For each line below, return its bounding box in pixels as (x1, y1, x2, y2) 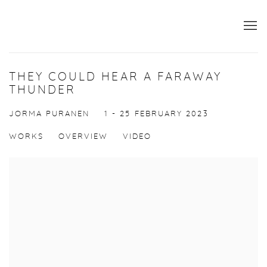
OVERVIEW (58, 133, 108, 141)
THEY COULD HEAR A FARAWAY (9, 72, 222, 83)
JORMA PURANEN (9, 110, 89, 119)
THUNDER (9, 85, 76, 97)
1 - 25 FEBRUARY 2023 (104, 110, 209, 119)
